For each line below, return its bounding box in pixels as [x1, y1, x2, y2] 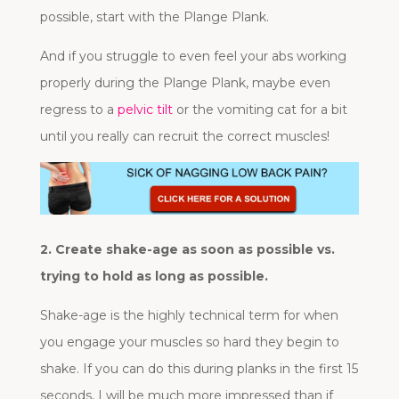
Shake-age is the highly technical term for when [39, 307, 338, 324]
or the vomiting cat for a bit [172, 101, 347, 118]
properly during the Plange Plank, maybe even [39, 74, 330, 91]
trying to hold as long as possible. [39, 268, 268, 285]
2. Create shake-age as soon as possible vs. [39, 241, 335, 258]
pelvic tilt [117, 101, 173, 118]
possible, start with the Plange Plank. [39, 8, 269, 25]
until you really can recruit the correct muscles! [39, 127, 330, 144]
